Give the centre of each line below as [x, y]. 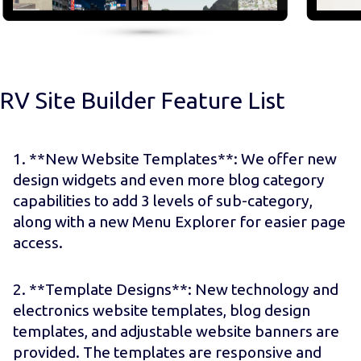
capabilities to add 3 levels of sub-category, [163, 201]
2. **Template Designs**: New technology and [176, 290]
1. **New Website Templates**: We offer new [175, 159]
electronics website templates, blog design [162, 311]
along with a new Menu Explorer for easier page [179, 222]
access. [38, 243]
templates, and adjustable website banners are [176, 332]
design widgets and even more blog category [169, 180]
